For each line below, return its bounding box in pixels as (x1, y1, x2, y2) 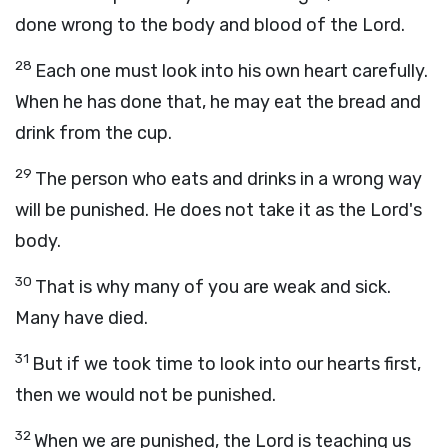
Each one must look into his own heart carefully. (35, 60, 428, 82)
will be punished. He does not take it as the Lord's (15, 199, 422, 221)
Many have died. (15, 307, 148, 329)
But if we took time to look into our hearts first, (32, 353, 421, 375)
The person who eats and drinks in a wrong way (35, 168, 422, 190)
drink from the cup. (15, 122, 172, 144)
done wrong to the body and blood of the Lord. (15, 14, 405, 36)
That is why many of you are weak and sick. (35, 276, 391, 298)
